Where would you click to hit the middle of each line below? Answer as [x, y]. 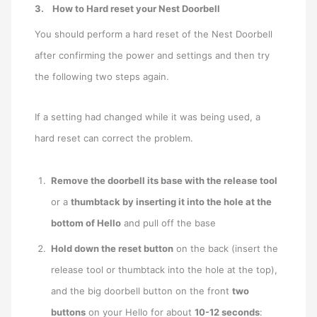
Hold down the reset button [113, 249]
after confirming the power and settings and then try [152, 56]
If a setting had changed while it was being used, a [148, 117]
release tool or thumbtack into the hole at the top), [165, 270]
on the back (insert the [226, 249]
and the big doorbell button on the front [142, 291]
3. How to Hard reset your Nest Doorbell [128, 9]
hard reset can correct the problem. [114, 138]
